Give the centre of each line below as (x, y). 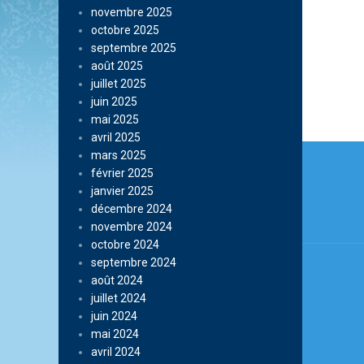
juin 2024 (114, 316)
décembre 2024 (132, 209)
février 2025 (122, 173)
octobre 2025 (125, 30)
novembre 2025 (132, 12)
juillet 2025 (119, 84)
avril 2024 (116, 352)
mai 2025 (115, 119)
